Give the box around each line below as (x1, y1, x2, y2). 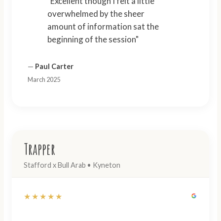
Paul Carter (35, 62, 74, 71)
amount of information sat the (47, 21, 159, 32)
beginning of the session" (47, 34, 139, 44)
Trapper (24, 138, 55, 159)
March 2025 (28, 75, 60, 83)
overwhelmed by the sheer (47, 8, 145, 19)
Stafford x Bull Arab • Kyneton (24, 160, 120, 169)
